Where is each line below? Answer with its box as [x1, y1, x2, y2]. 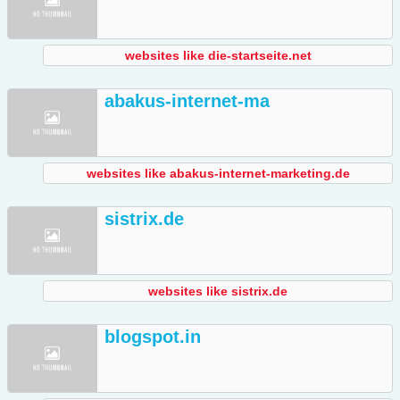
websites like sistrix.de [148, 284, 287, 299]
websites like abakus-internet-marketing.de [86, 166, 350, 181]
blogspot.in [104, 327, 201, 347]
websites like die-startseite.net [124, 48, 312, 63]
